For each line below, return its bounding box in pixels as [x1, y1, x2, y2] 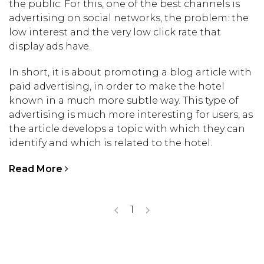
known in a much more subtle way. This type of [9, 94, 239, 106]
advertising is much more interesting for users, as [9, 108, 253, 120]
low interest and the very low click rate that [9, 26, 221, 38]
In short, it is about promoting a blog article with [9, 66, 252, 78]
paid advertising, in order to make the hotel [9, 80, 225, 92]
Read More [9, 163, 65, 175]
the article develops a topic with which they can [9, 123, 245, 134]
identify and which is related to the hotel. [9, 137, 212, 148]
